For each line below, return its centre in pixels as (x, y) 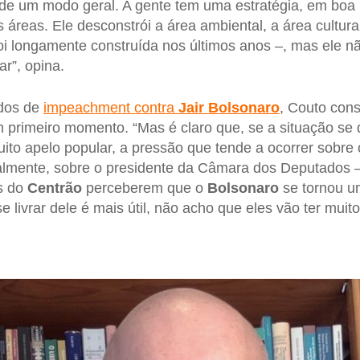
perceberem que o (144, 188)
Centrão (54, 188)
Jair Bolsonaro (229, 107)
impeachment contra (110, 107)
